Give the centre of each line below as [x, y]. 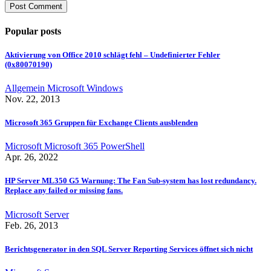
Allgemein [26, 88]
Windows [105, 88]
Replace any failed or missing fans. [64, 191]
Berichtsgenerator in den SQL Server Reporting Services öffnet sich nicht [129, 249]
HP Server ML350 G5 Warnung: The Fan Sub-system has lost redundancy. [131, 181]
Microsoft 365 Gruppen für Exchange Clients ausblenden [101, 123]
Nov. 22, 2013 [32, 99]
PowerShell [122, 146]
